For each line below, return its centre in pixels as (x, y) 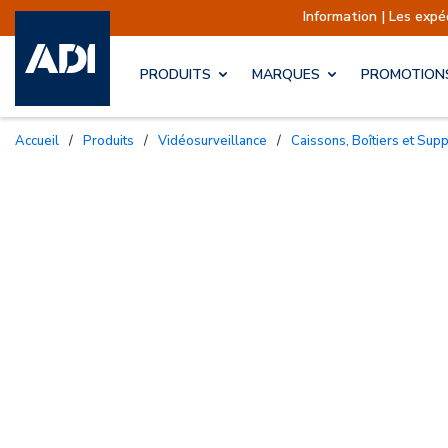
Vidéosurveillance (217, 140)
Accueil (42, 140)
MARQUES (286, 75)
